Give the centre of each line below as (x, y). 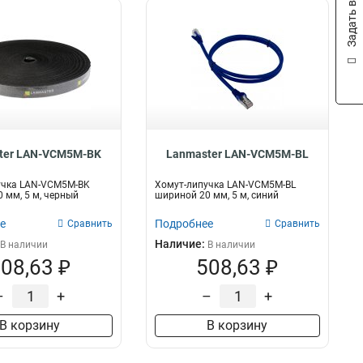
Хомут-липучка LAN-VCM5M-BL (225, 185)
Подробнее (184, 224)
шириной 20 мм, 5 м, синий (216, 195)
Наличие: (181, 244)
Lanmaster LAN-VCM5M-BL (237, 154)
